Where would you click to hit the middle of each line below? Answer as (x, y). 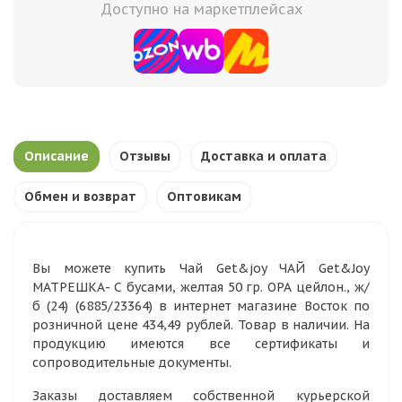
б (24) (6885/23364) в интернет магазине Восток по (201, 306)
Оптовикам (204, 197)
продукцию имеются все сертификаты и (201, 344)
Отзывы (145, 156)
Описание (57, 156)
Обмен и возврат (80, 197)
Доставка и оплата (264, 156)
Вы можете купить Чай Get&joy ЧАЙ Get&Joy (201, 268)
